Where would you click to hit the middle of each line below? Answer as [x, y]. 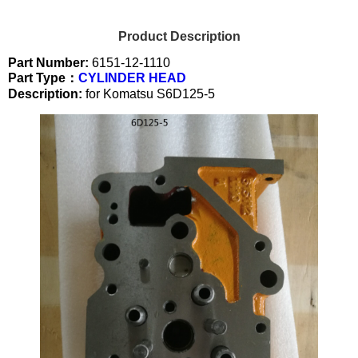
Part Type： [43, 78]
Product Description [179, 36]
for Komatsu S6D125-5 [149, 93]
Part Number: [48, 62]
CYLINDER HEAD [132, 78]
